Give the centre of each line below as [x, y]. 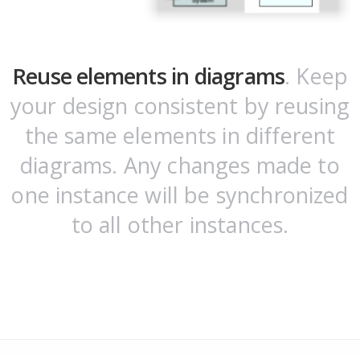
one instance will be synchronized [180, 195]
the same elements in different [180, 136]
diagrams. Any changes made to [180, 166]
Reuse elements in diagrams [148, 76]
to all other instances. [180, 225]
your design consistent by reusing [180, 106]
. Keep [317, 76]
